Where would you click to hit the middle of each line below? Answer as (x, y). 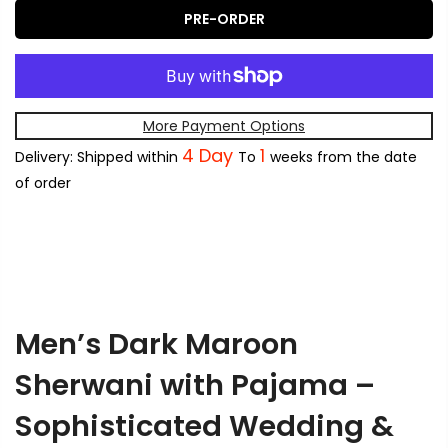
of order (43, 183)
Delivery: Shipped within (98, 157)
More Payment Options (224, 126)
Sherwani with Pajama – (195, 385)
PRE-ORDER (224, 19)
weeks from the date (343, 157)
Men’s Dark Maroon (156, 344)
